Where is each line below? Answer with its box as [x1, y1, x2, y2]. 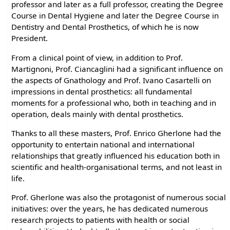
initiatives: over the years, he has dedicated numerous [11, 203, 208, 214]
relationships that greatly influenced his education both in [11, 150, 220, 161]
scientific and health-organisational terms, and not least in [11, 161, 222, 172]
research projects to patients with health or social [11, 214, 190, 225]
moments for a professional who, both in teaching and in [11, 97, 217, 108]
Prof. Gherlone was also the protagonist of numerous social [11, 191, 226, 202]
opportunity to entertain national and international [11, 139, 195, 149]
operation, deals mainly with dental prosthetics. [11, 108, 184, 119]
